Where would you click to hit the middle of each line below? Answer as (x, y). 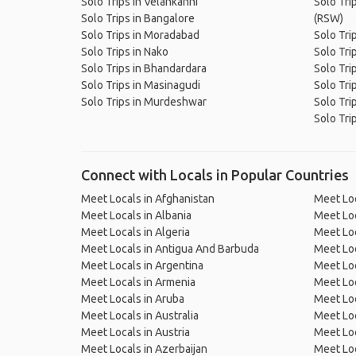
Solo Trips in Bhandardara (144, 68)
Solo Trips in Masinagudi (141, 85)
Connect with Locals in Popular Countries (215, 175)
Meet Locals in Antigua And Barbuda (170, 249)
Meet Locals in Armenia (138, 282)
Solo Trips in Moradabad (140, 35)
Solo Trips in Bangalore (138, 18)
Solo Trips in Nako (125, 52)
